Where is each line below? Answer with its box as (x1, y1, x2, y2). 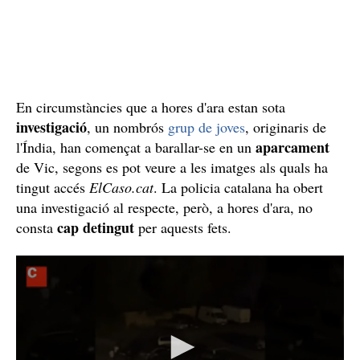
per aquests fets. (134, 217, 236, 237)
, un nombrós (87, 117, 168, 137)
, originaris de (245, 117, 326, 137)
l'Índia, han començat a (16, 137, 151, 157)
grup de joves (168, 117, 245, 137)
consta (16, 217, 57, 237)
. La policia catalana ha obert (153, 177, 323, 197)
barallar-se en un (155, 137, 256, 157)
